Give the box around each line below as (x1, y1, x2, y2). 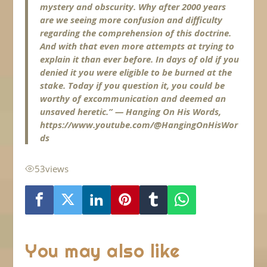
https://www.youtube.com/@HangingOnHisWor (40, 119, 238, 131)
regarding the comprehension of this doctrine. (40, 27, 232, 39)
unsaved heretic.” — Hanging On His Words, (40, 105, 222, 118)
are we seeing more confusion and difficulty (40, 14, 223, 26)
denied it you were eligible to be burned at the (40, 66, 232, 79)
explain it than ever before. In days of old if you (40, 53, 240, 66)
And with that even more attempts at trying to (40, 40, 235, 52)
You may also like (25, 240, 180, 263)
